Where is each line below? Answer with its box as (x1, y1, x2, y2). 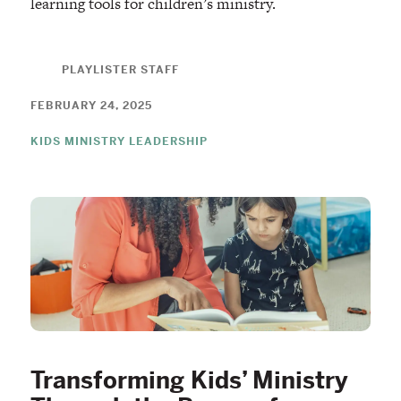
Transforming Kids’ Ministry (30, 365, 348, 395)
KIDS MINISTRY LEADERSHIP (30, 133, 208, 149)
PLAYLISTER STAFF (61, 62, 179, 77)
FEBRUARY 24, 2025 (30, 98, 152, 113)
